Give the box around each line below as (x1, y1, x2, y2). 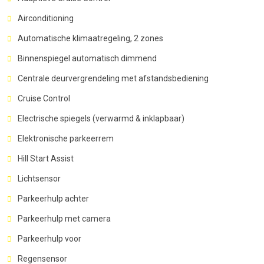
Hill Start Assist (18, 153, 74, 163)
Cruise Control (18, 93, 70, 103)
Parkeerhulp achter (18, 193, 89, 203)
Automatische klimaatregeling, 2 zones (18, 33, 163, 43)
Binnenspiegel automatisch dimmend (18, 53, 157, 63)
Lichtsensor (18, 173, 61, 183)
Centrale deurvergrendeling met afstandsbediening (18, 73, 209, 83)
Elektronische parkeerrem (18, 133, 114, 143)
